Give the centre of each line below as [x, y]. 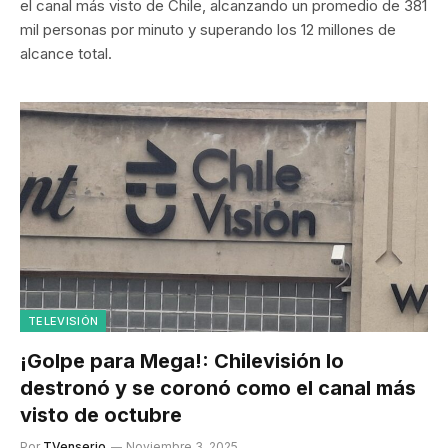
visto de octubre [101, 414]
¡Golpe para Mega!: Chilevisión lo [182, 360]
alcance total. [66, 53]
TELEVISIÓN [63, 320]
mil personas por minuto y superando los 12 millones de [208, 29]
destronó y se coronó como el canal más [218, 387]
